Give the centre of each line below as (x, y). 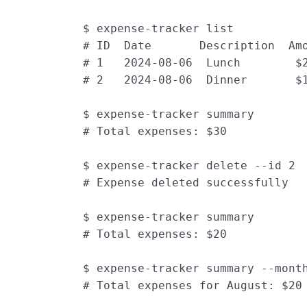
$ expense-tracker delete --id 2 (189, 166)
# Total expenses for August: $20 (193, 286)
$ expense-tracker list (159, 29)
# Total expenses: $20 (155, 234)
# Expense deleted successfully (186, 183)
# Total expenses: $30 (155, 132)
